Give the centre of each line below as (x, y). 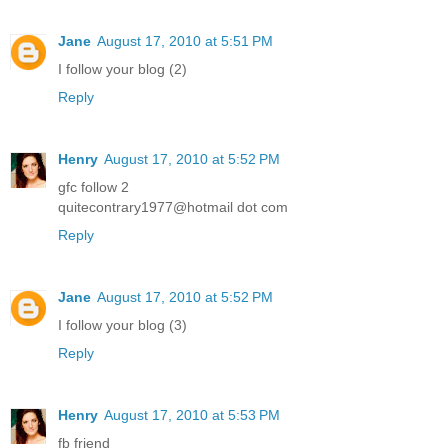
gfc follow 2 (93, 186)
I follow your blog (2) (122, 68)
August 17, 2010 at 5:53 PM (192, 414)
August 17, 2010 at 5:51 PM (185, 40)
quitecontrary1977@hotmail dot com (173, 206)
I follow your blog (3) (122, 324)
